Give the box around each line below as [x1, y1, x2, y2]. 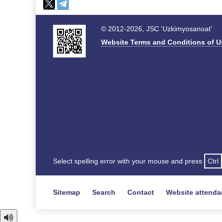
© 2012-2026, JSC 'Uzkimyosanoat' [101, 25, 212, 33]
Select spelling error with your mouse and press [53, 157, 204, 165]
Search [92, 188, 115, 196]
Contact [127, 188, 154, 196]
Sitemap [53, 188, 80, 196]
